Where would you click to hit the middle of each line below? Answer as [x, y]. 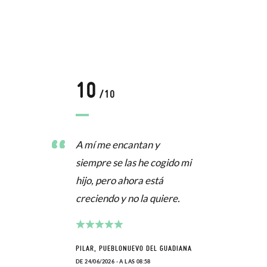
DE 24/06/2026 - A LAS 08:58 [113, 262]
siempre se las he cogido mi [133, 163]
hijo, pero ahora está [119, 181]
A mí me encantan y [118, 145]
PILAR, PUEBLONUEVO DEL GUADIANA [134, 249]
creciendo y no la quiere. [128, 198]
